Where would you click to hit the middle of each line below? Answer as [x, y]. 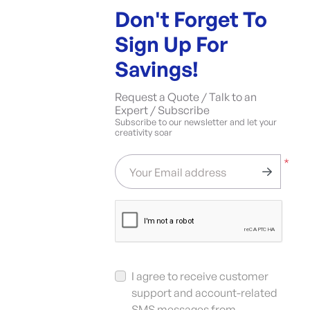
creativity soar [143, 132]
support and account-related [204, 292]
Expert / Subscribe [162, 110]
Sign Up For [171, 44]
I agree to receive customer [200, 276]
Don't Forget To [191, 19]
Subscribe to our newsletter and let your [195, 121]
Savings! [156, 69]
